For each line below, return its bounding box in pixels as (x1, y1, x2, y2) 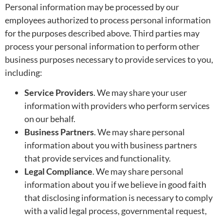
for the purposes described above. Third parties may (5, 27, 200, 38)
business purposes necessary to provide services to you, (5, 54, 213, 65)
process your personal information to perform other (5, 40, 200, 52)
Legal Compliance (24, 166, 92, 177)
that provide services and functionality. (24, 153, 171, 164)
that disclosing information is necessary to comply (24, 192, 213, 203)
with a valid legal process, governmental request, (24, 205, 207, 217)
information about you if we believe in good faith (24, 179, 206, 190)
